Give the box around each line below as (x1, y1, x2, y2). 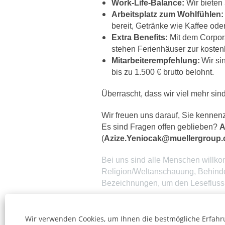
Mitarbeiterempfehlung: (111, 56, 200, 65)
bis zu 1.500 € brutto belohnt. (111, 68, 214, 76)
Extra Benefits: (111, 33, 168, 42)
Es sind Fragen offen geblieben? (101, 123, 219, 131)
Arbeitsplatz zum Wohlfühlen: (111, 10, 223, 19)
